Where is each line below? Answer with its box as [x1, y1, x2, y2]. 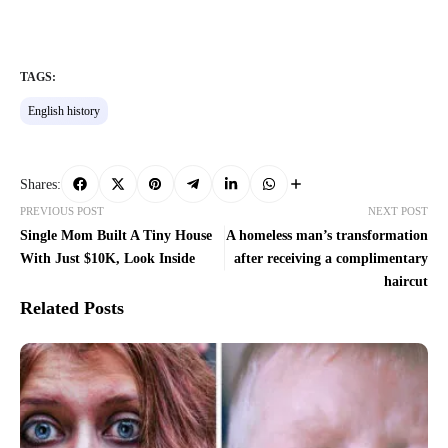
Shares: [20, 176, 61, 192]
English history [28, 104, 100, 119]
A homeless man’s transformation [226, 228, 428, 244]
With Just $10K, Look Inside [20, 251, 195, 267]
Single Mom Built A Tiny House [20, 228, 212, 244]
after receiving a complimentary [234, 251, 428, 267]
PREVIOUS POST [20, 205, 104, 218]
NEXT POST [368, 205, 428, 218]
